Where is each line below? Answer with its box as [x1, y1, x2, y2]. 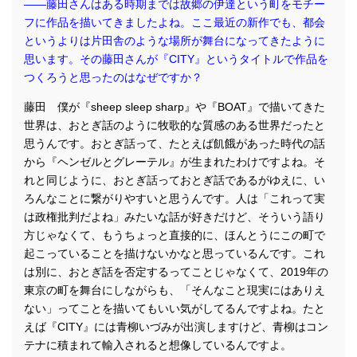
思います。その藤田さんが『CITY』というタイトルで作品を [24, 52, 328, 65]
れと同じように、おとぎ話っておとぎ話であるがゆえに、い [24, 173, 325, 186]
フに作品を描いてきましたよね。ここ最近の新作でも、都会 [24, 15, 325, 29]
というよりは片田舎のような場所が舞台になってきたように [24, 33, 325, 47]
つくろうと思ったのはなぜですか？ [24, 70, 202, 84]
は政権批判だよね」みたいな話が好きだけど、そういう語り [24, 210, 325, 223]
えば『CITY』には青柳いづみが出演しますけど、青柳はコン [24, 320, 328, 333]
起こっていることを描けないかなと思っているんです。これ [24, 246, 325, 260]
